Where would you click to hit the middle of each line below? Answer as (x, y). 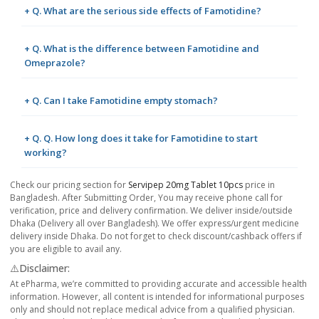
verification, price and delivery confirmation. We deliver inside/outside (151, 210)
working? (46, 152)
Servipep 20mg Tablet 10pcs (185, 184)
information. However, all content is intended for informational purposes (157, 296)
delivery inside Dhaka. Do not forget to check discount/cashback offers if (156, 236)
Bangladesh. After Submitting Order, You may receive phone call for (146, 197)
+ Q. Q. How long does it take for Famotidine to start (141, 138)
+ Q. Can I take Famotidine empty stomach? (121, 100)
